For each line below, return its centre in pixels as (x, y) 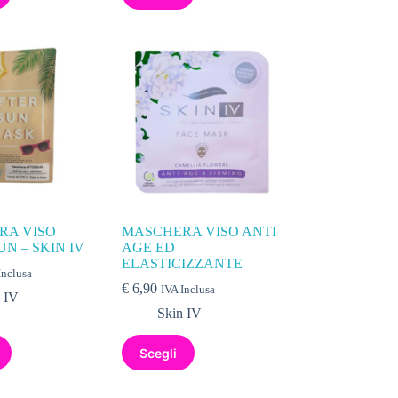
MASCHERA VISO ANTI (199, 232)
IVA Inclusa (188, 290)
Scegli (159, 353)
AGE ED (149, 248)
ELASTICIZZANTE (183, 264)
